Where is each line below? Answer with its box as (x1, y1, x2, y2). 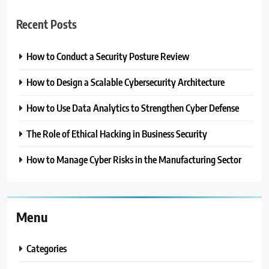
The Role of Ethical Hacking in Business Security (26, 127, 207, 141)
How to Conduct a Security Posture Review (26, 50, 189, 63)
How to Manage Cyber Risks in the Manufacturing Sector (26, 153, 241, 166)
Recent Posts (16, 17, 77, 31)
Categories (26, 242, 67, 255)
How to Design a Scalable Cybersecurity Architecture (26, 76, 225, 89)
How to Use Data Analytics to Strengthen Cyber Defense (26, 101, 239, 115)
